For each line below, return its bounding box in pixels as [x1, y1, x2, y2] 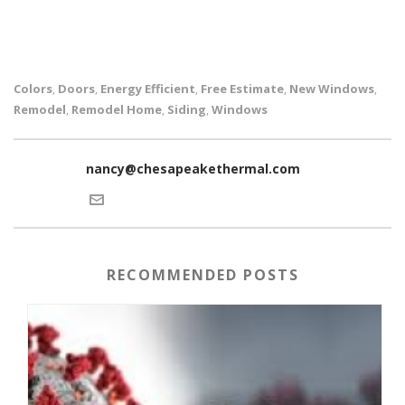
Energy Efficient [100, 80, 195, 97]
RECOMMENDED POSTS [106, 264, 299, 285]
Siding [167, 100, 206, 118]
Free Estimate [201, 80, 284, 97]
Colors [14, 80, 52, 97]
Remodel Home [71, 100, 162, 118]
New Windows [289, 80, 374, 97]
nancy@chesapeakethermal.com [86, 159, 300, 177]
